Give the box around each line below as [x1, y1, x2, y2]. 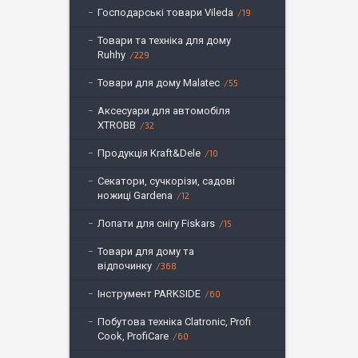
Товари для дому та [97, 245, 194, 257]
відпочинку [97, 260, 152, 272]
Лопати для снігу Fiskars [97, 217, 215, 229]
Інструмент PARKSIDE [97, 288, 201, 300]
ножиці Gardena [97, 189, 173, 201]
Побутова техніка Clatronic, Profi [97, 316, 251, 328]
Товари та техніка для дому [97, 34, 231, 46]
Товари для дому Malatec [97, 77, 220, 89]
